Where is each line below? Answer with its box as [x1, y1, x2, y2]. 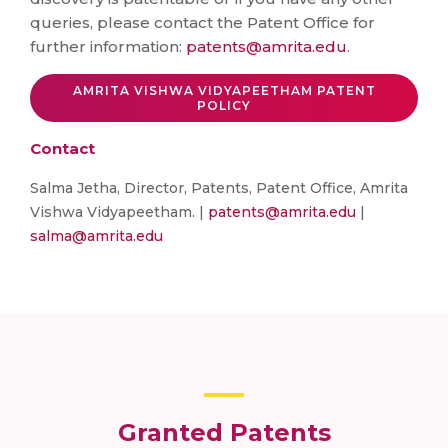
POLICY [197, 98, 251, 113]
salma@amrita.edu [30, 227, 163, 245]
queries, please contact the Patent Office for [30, 13, 375, 32]
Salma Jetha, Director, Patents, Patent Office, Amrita [30, 179, 408, 197]
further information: [30, 37, 186, 56]
